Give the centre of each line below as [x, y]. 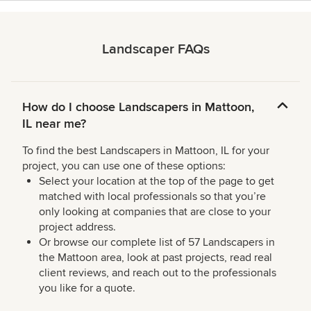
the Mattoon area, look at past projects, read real [155, 257]
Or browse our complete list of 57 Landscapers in [157, 242]
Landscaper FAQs [155, 49]
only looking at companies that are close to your [155, 211]
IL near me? [54, 123]
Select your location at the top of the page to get [157, 181]
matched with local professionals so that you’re [152, 196]
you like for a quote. [87, 288]
